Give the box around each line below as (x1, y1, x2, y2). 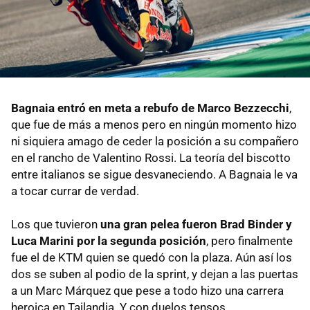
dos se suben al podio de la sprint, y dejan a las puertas (11, 267, 298, 282)
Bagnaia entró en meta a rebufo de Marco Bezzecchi (11, 101, 289, 116)
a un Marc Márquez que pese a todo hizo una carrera (11, 284, 284, 298)
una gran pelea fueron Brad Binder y (100, 217, 292, 232)
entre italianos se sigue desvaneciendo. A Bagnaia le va (11, 167, 298, 182)
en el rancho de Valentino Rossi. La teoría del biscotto (11, 151, 291, 165)
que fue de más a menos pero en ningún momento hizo (11, 118, 297, 132)
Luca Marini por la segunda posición (11, 234, 206, 248)
